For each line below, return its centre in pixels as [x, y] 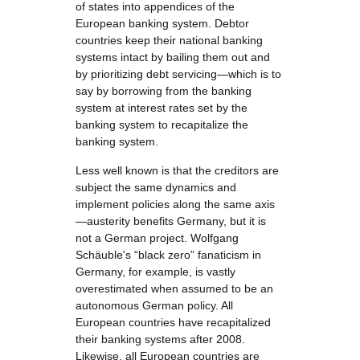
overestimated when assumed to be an [174, 288]
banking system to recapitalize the [162, 125]
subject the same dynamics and [156, 187]
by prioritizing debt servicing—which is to [178, 74]
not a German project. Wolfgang [157, 238]
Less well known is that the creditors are [177, 170]
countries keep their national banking [169, 40]
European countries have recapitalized [173, 322]
